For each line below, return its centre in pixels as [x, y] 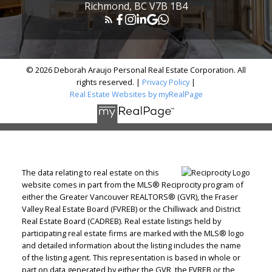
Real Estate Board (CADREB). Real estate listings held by [121, 221]
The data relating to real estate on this [90, 173]
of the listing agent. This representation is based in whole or [131, 258]
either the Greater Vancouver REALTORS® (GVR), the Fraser [130, 197]
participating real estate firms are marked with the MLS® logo [133, 233]
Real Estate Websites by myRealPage [136, 94]
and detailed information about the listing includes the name [131, 246]
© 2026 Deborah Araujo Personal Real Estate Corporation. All [136, 70]
